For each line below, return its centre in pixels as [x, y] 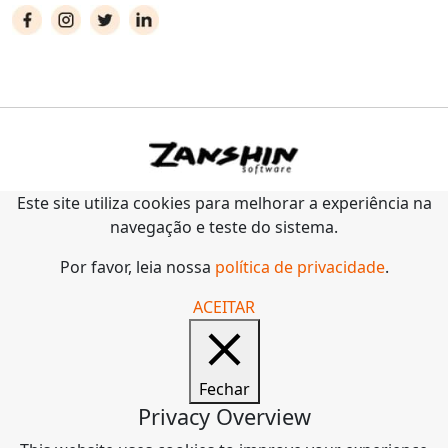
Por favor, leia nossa [137, 267]
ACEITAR [224, 307]
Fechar [224, 389]
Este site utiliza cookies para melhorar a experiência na [224, 203]
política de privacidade [299, 267]
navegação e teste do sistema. [224, 227]
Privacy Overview [224, 417]
